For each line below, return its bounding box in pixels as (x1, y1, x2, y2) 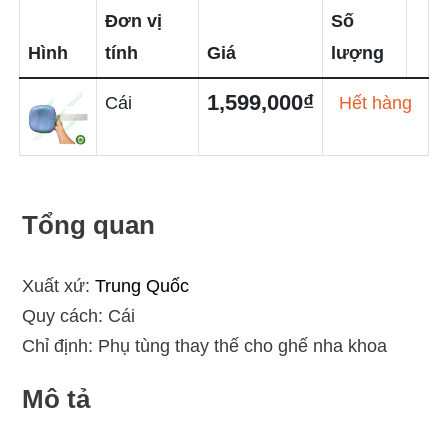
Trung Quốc (94, 276, 189, 296)
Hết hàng (338, 93, 412, 113)
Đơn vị (104, 11, 162, 31)
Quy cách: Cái (21, 306, 140, 326)
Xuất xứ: (21, 276, 95, 296)
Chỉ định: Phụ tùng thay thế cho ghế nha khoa (21, 336, 392, 356)
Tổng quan (21, 210, 155, 240)
